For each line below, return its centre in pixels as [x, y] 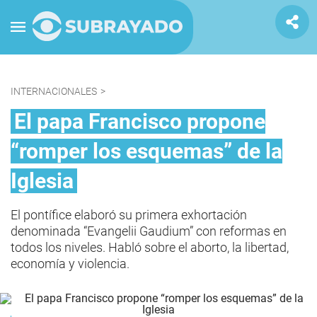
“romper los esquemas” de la [146, 151]
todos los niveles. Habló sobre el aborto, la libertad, [150, 247]
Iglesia [42, 181]
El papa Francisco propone [140, 121]
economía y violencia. [70, 264]
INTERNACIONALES [54, 91]
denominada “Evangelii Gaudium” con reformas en [149, 231]
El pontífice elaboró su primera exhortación [129, 215]
